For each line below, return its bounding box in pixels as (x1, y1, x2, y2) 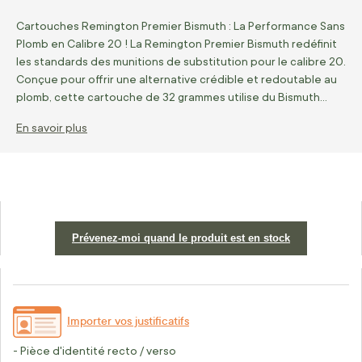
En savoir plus (16, 121, 87, 134)
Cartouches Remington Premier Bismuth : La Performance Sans (16, 19, 345, 32)
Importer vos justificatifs (67, 313, 189, 329)
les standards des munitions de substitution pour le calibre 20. (16, 55, 346, 68)
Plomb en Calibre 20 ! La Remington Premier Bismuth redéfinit (16, 37, 337, 50)
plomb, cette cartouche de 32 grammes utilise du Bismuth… (16, 90, 327, 103)
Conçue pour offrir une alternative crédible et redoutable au (16, 73, 337, 86)
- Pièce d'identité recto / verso (13, 344, 176, 357)
